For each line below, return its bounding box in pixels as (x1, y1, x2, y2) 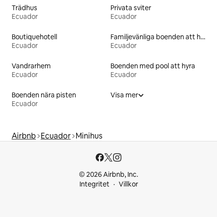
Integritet (79, 180, 109, 188)
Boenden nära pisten (12, 90, 76, 99)
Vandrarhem (12, 61, 51, 70)
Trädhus (12, 3, 37, 12)
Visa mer (110, 90, 138, 99)
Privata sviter (110, 3, 151, 12)
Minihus (76, 130, 102, 141)
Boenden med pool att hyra (110, 61, 195, 70)
